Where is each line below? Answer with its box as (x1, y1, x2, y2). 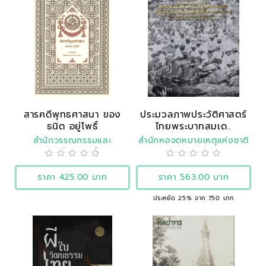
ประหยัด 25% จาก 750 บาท (153, 193, 234, 202)
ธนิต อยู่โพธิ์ (46, 119, 99, 133)
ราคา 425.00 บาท (37, 170, 107, 183)
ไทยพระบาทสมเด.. (155, 119, 232, 133)
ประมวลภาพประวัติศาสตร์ (140, 107, 247, 121)
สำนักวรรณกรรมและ (33, 134, 112, 147)
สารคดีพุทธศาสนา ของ (23, 107, 122, 121)
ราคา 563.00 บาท (158, 170, 229, 183)
